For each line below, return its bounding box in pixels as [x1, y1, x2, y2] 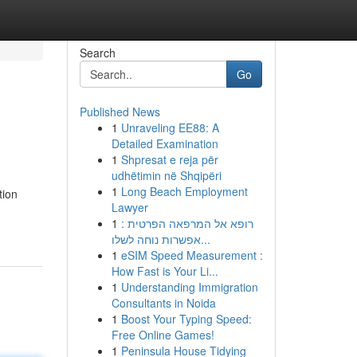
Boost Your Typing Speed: [120, 311, 252, 327]
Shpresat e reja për [120, 151, 218, 167]
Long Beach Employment [120, 183, 248, 199]
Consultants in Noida [111, 295, 216, 311]
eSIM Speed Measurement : [120, 247, 263, 263]
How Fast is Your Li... [111, 263, 218, 279]
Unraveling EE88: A [120, 120, 219, 135]
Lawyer [111, 199, 148, 215]
